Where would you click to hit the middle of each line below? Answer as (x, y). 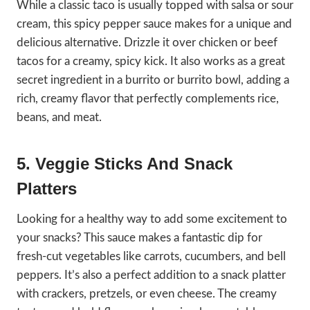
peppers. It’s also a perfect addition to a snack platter (151, 275)
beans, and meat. (59, 118)
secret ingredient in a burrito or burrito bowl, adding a (153, 80)
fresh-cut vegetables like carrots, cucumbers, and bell (151, 257)
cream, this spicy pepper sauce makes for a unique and (154, 24)
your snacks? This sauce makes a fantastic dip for (139, 238)
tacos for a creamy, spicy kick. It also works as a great (151, 62)
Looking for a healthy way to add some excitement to (152, 219)
